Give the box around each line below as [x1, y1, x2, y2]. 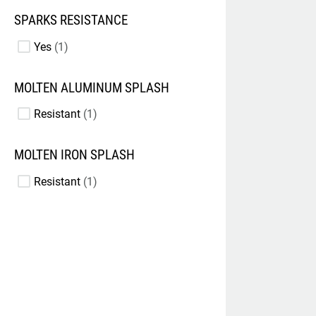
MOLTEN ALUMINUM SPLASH [14, 80, 169, 96]
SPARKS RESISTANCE [14, 13, 128, 29]
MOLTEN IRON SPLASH [14, 147, 135, 164]
